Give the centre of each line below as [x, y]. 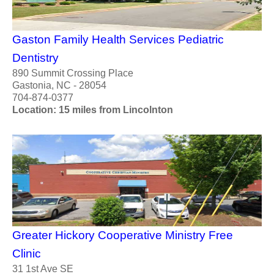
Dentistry [35, 57]
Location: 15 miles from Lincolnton [93, 109]
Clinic [27, 253]
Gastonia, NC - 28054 [59, 85]
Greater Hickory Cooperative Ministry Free [123, 235]
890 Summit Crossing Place [73, 73]
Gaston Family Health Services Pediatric [118, 39]
